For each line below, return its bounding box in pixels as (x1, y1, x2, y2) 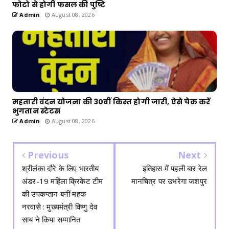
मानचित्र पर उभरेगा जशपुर (131, 176, 207, 187)
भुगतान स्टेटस (12, 106, 61, 117)
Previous (25, 149, 69, 162)
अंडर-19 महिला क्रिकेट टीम (22, 176, 103, 187)
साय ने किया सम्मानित (22, 214, 81, 225)
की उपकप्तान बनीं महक (22, 189, 86, 199)
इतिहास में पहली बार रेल (142, 163, 207, 174)
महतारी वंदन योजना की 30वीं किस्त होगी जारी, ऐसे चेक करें (12, 97, 211, 107)
